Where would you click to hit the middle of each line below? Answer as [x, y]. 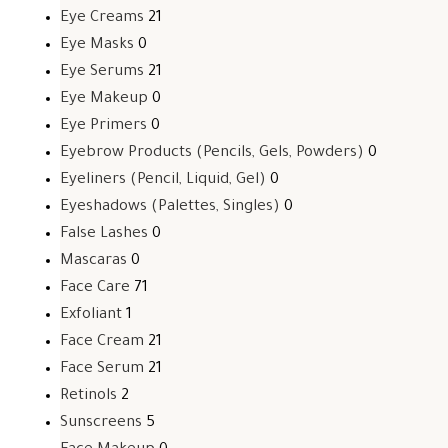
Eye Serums [102, 72]
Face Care [95, 288]
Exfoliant [91, 315]
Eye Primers [103, 126]
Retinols [88, 396]
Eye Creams [102, 18]
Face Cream [102, 342]
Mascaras [93, 261]
